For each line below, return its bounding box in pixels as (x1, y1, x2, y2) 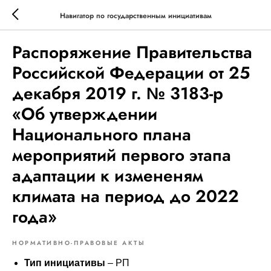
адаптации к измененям (12, 163, 203, 188)
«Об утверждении (12, 102, 157, 126)
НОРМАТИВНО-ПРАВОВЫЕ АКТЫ (12, 238, 145, 247)
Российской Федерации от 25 (12, 60, 250, 85)
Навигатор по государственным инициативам (59, 10, 212, 21)
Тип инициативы (24, 258, 108, 268)
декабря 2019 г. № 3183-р (12, 81, 223, 106)
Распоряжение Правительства (12, 40, 252, 65)
